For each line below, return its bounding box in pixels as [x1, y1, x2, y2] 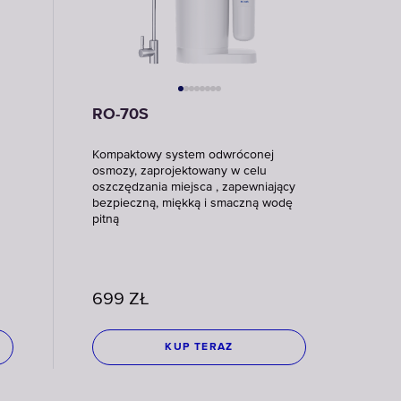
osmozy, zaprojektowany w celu [92, 165, 268, 177]
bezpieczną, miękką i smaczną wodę [92, 197, 294, 209]
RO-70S [92, 107, 149, 123]
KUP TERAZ [165, 342, 234, 353]
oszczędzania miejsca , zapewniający [92, 181, 296, 193]
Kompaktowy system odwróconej [92, 149, 275, 161]
